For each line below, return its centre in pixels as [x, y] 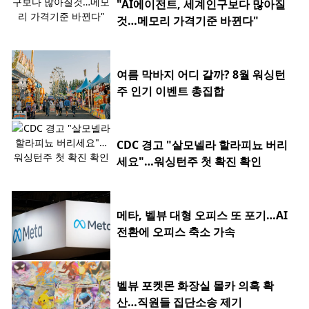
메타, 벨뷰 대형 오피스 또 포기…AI [202, 216]
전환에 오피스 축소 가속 [176, 232]
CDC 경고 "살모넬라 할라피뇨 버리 [202, 145]
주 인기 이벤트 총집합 [170, 91]
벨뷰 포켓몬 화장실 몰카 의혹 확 [195, 286]
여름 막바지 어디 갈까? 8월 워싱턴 [201, 75]
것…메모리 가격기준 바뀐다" [188, 21]
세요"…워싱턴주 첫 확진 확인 [189, 162]
